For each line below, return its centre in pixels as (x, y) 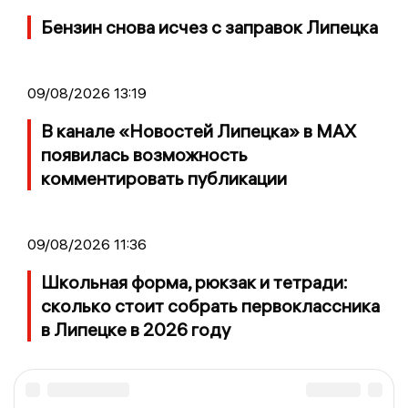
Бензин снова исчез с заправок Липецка (209, 27)
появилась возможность (144, 155)
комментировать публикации (164, 178)
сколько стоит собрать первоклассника (210, 306)
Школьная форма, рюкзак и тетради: (194, 282)
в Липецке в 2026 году (136, 330)
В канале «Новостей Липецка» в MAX (199, 131)
